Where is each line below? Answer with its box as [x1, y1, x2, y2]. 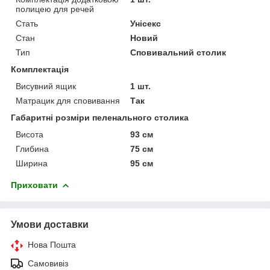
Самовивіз [28, 258, 68, 268]
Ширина [16, 158, 48, 168]
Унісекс [130, 18, 162, 28]
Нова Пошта [28, 239, 76, 250]
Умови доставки [11, 219, 89, 230]
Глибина [16, 143, 49, 154]
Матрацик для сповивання [16, 95, 120, 105]
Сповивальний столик [130, 47, 227, 57]
